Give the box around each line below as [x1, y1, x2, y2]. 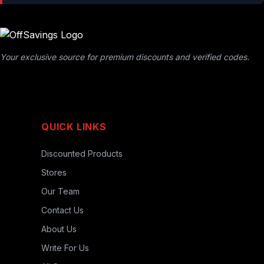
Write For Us [41, 243, 89, 253]
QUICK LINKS [41, 121, 107, 133]
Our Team [41, 186, 80, 196]
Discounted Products [41, 148, 123, 159]
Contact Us [41, 205, 84, 215]
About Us [41, 224, 77, 234]
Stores [41, 167, 67, 177]
